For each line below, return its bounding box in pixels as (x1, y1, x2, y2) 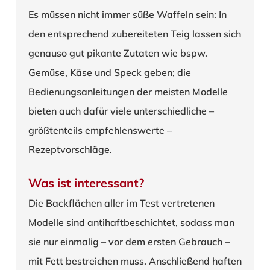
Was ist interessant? (28, 175, 144, 190)
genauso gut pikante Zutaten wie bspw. (28, 46, 207, 59)
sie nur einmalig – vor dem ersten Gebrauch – (28, 235, 230, 248)
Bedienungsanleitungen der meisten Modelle (28, 85, 228, 98)
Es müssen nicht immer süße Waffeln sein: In (28, 8, 227, 20)
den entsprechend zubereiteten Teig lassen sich (28, 27, 241, 40)
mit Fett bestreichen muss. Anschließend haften (28, 254, 242, 267)
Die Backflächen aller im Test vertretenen (28, 196, 215, 209)
